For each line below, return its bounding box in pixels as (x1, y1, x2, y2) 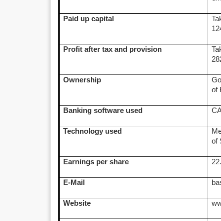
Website (63, 199, 91, 207)
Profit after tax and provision (63, 45, 162, 53)
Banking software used (63, 107, 143, 114)
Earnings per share (63, 158, 129, 166)
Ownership (63, 76, 102, 84)
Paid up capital (63, 15, 114, 23)
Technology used (63, 127, 122, 135)
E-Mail (63, 179, 85, 186)
